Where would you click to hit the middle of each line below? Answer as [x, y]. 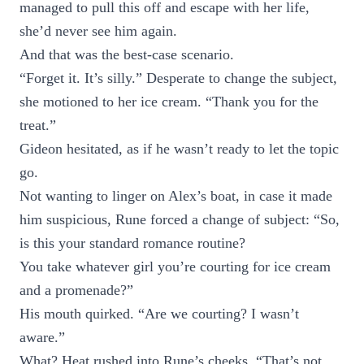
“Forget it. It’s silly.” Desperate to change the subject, [178, 78]
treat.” [38, 125]
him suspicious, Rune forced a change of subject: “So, [180, 219]
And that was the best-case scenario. [127, 54]
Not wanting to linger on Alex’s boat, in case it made [176, 196]
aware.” [42, 337]
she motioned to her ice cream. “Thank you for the [169, 102]
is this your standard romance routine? [132, 243]
